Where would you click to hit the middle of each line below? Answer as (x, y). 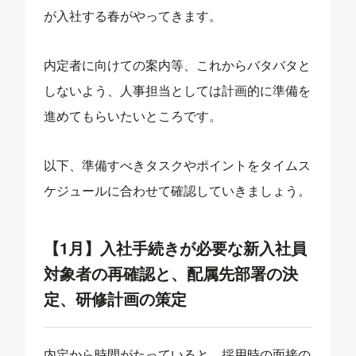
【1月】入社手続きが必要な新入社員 (176, 248)
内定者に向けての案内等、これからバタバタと (178, 65)
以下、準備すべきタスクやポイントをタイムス (178, 165)
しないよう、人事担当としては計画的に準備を (178, 90)
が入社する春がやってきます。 (133, 15)
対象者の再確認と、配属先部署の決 (171, 273)
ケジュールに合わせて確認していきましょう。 (178, 190)
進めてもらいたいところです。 (133, 116)
